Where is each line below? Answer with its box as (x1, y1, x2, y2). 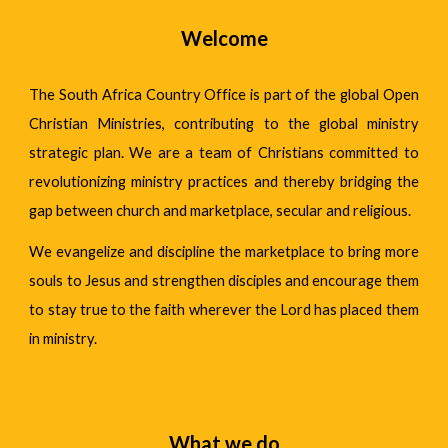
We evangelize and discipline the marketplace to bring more (29, 243, 419, 260)
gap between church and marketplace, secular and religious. (29, 202, 412, 219)
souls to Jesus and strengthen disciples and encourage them (29, 272, 419, 289)
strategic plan (29, 144, 121, 161)
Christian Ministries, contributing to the (29, 115, 319, 132)
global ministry (318, 115, 419, 132)
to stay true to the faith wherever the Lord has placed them (29, 301, 419, 318)
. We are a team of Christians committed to (120, 144, 419, 161)
